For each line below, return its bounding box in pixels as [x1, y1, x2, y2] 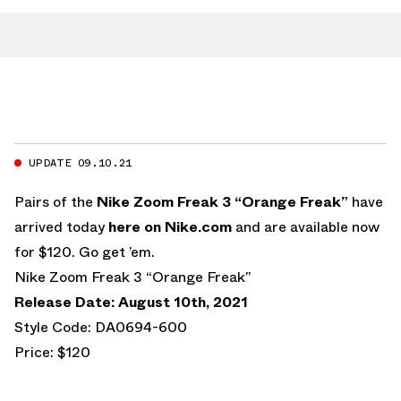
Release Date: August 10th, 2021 [14, 291, 248, 312]
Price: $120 [14, 341, 90, 363]
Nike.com [165, 216, 232, 237]
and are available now [232, 216, 380, 237]
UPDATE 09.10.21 [29, 154, 132, 171]
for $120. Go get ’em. [14, 241, 155, 262]
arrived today [14, 216, 105, 237]
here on [105, 216, 161, 237]
